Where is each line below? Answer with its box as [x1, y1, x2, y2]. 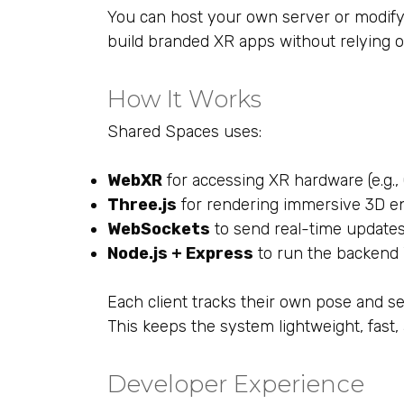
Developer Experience [107, 370, 364, 399]
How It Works [107, 85, 262, 114]
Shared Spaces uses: [107, 122, 262, 142]
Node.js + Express [107, 243, 253, 263]
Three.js [107, 195, 177, 215]
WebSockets [107, 219, 210, 239]
